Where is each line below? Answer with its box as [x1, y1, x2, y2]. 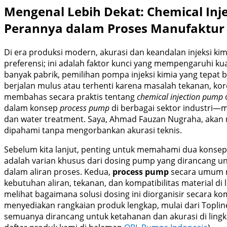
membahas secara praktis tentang [4, 91, 137, 102]
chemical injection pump [137, 91, 223, 102]
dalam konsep [4, 102, 60, 113]
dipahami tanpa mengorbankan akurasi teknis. [4, 124, 182, 136]
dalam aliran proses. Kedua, [4, 166, 112, 177]
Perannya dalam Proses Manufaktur [4, 19, 224, 36]
